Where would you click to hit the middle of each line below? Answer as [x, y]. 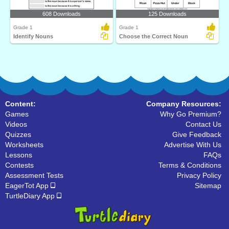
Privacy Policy [199, 175]
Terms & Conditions [190, 165]
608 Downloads [62, 14]
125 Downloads [167, 14]
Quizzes [18, 134]
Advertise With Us [193, 145]
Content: [20, 104]
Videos [16, 124]
